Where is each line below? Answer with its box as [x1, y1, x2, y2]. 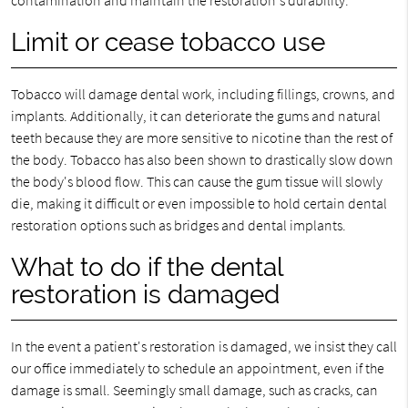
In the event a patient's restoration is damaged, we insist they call [10, 337, 397, 355]
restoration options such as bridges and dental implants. [10, 216, 346, 234]
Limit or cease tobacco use [10, 27, 325, 57]
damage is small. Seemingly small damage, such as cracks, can [10, 381, 378, 399]
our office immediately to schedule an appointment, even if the [10, 359, 384, 377]
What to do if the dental [10, 252, 283, 282]
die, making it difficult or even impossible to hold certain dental [10, 194, 387, 212]
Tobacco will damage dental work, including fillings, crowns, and [10, 85, 395, 103]
